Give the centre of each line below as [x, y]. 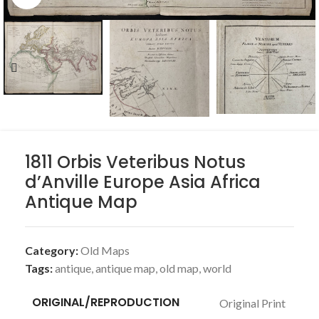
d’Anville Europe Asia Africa [143, 182]
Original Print [252, 303]
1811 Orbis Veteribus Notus [135, 162]
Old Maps [105, 250]
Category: [52, 250]
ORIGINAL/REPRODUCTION [106, 302]
